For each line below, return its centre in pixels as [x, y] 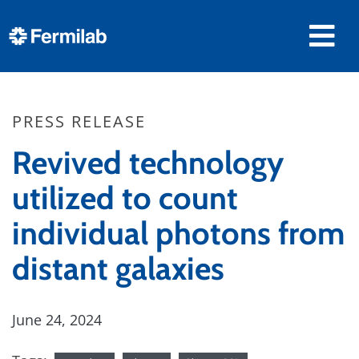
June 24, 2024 [57, 320]
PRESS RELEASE [79, 121]
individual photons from [178, 233]
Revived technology [148, 163]
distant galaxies [118, 268]
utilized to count [125, 198]
